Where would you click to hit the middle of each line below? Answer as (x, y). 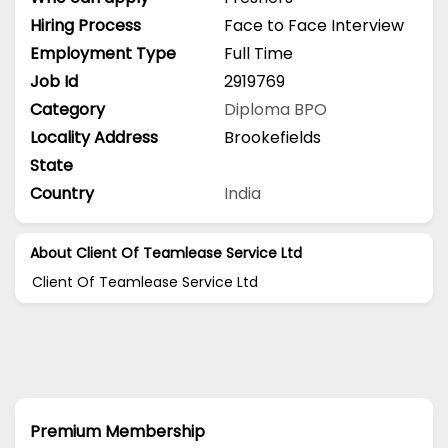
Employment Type (103, 53)
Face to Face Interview (314, 25)
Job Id (54, 81)
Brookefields (272, 137)
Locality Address (94, 137)
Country (62, 193)
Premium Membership (117, 431)
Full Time (258, 53)
